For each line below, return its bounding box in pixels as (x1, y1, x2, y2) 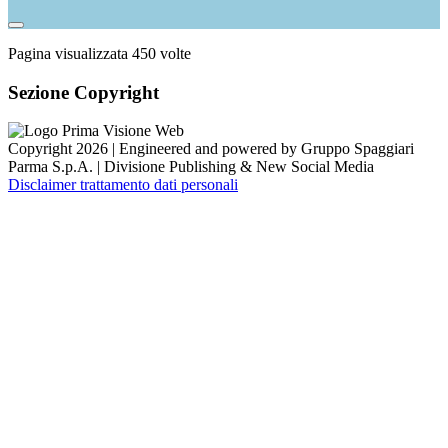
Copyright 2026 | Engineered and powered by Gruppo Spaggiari (8, 140, 414, 158)
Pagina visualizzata (8, 44, 132, 62)
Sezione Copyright (8, 81, 159, 103)
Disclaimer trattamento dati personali (8, 176, 238, 194)
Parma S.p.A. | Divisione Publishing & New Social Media (8, 158, 374, 176)
